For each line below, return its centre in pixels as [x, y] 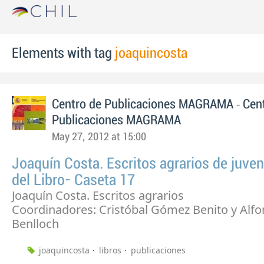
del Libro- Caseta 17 [73, 180]
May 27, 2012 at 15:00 [99, 137]
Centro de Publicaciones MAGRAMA [144, 104]
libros [110, 250]
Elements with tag [63, 53]
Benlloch [35, 224]
